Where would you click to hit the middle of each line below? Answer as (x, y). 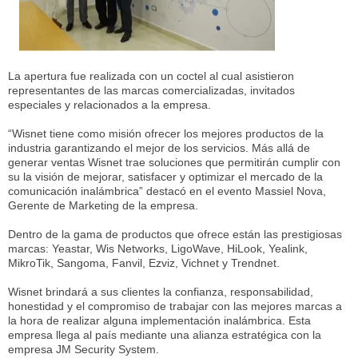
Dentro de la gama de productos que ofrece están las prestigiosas (175, 234)
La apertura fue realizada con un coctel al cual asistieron (151, 76)
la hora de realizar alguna (74, 320)
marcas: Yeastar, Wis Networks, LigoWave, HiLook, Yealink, (158, 248)
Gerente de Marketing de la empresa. (103, 205)
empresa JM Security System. (84, 349)
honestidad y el (48, 306)
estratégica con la (276, 334)
